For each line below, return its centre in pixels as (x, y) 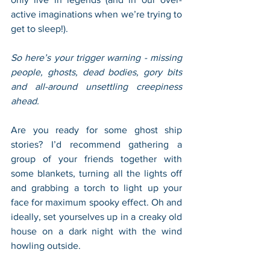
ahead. (26, 101)
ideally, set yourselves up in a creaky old (96, 217)
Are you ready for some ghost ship (96, 130)
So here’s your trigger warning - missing (96, 58)
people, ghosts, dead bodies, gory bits (96, 72)
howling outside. (47, 246)
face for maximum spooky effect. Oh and (96, 202)
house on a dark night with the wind (96, 231)
